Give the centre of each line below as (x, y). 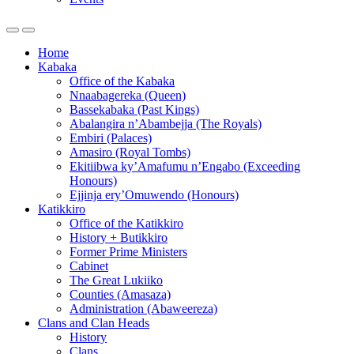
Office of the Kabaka (122, 81)
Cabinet (89, 266)
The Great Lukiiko (116, 280)
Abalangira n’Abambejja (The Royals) (166, 124)
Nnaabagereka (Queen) (128, 95)
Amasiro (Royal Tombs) (130, 152)
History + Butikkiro (119, 237)
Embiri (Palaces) (111, 138)
